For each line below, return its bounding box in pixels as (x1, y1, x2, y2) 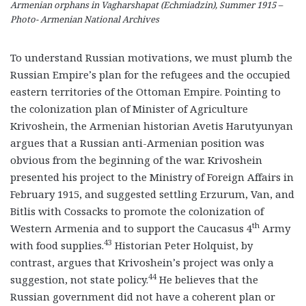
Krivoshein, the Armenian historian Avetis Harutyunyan (10, 118, 293, 133)
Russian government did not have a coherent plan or (10, 289, 275, 303)
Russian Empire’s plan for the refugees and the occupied (10, 67, 290, 81)
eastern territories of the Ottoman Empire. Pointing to (10, 84, 281, 98)
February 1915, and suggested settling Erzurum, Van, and (10, 186, 294, 201)
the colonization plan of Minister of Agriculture (10, 101, 248, 115)
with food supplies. (10, 238, 104, 252)
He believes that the (156, 272, 258, 286)
